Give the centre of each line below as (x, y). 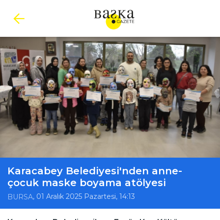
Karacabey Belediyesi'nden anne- (95, 171)
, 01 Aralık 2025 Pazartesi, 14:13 (84, 196)
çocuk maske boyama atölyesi (87, 183)
